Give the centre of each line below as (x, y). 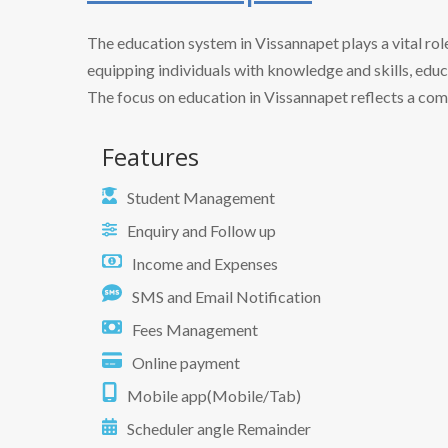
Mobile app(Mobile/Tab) (214, 395)
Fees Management (195, 329)
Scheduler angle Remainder (219, 428)
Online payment (186, 362)
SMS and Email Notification (226, 296)
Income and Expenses (205, 263)
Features (150, 156)
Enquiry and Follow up (201, 230)
